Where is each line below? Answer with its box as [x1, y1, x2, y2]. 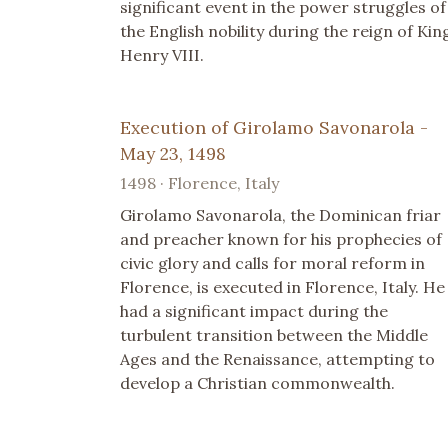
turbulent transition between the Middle [120, 324, 428, 345]
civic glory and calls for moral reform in [120, 252, 425, 273]
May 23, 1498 [120, 141, 226, 165]
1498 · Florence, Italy [120, 172, 279, 193]
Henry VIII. [120, 44, 204, 65]
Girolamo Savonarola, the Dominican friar [120, 204, 441, 225]
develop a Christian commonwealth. [120, 372, 395, 393]
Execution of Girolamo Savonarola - [120, 115, 428, 139]
